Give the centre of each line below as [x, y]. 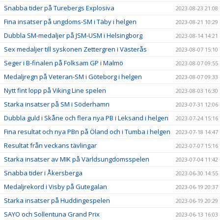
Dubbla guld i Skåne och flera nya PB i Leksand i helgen [86, 118]
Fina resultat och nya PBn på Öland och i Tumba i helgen [87, 132]
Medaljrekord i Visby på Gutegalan [55, 187]
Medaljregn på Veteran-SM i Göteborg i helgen [73, 77]
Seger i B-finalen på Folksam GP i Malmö [64, 63]
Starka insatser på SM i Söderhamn [57, 104]
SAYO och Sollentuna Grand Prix [52, 214]
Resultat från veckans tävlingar [50, 146]
